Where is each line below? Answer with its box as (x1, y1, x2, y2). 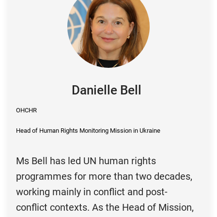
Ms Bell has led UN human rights (15, 155, 156, 167)
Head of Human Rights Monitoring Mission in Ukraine (15, 127, 160, 135)
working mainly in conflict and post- (15, 186, 168, 198)
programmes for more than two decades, (15, 170, 192, 183)
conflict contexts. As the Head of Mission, (15, 201, 194, 214)
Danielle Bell (72, 83, 142, 98)
